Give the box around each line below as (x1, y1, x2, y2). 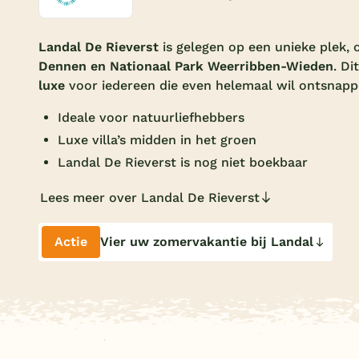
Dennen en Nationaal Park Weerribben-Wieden (38, 58, 333, 74)
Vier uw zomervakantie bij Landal (100, 233, 313, 249)
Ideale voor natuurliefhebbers (58, 109, 244, 125)
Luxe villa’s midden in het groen (58, 131, 256, 147)
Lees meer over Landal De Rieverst (40, 189, 260, 205)
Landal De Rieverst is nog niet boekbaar (58, 154, 308, 170)
